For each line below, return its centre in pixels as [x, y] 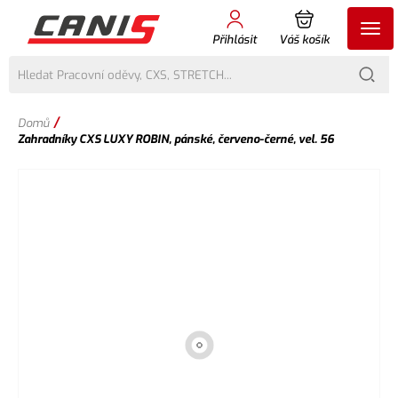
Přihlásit [235, 40]
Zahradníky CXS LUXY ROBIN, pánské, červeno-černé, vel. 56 [176, 139]
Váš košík [304, 40]
